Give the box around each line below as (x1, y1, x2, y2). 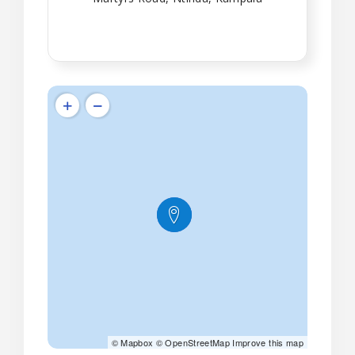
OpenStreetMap (165, 336, 231, 349)
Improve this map (232, 336, 303, 349)
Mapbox (120, 336, 154, 349)
